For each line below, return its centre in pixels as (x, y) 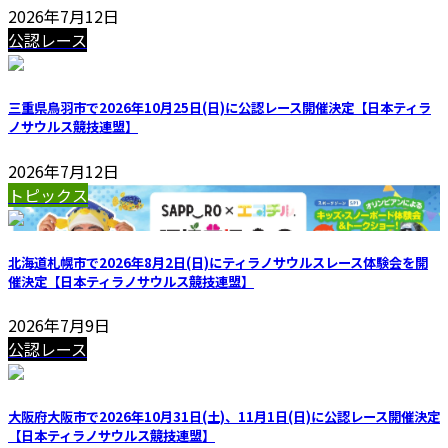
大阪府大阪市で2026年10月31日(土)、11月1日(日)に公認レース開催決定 (224, 417)
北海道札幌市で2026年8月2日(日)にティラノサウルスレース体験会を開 (218, 262)
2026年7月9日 (59, 324)
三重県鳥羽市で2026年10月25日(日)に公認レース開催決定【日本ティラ (219, 108)
